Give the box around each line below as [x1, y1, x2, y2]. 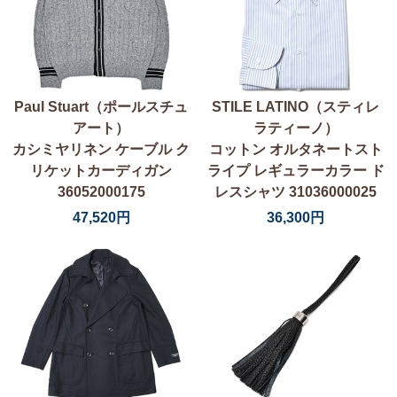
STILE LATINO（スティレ [212, 98, 380, 114]
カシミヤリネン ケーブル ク [12, 141, 191, 157]
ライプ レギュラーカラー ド [206, 162, 385, 178]
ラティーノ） [253, 120, 339, 136]
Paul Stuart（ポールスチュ [14, 98, 189, 114]
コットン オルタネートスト [208, 141, 383, 157]
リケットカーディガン [30, 162, 173, 178]
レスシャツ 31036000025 [214, 183, 378, 199]
